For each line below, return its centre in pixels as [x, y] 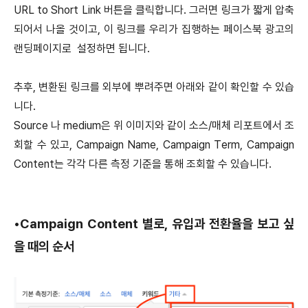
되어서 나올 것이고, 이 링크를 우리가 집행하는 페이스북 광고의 [154, 29]
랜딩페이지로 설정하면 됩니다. [82, 48]
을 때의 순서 [44, 246]
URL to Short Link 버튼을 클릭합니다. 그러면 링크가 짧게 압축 [154, 10]
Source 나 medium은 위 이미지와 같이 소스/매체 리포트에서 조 [154, 125]
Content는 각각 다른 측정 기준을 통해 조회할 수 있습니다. [143, 164]
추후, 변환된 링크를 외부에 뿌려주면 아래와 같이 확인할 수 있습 [154, 87]
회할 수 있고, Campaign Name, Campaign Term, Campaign [154, 144]
